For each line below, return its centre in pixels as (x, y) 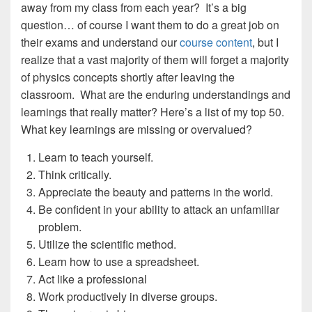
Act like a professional (93, 279)
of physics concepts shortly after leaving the (128, 77)
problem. (60, 227)
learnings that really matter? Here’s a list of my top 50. (153, 112)
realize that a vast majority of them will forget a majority (155, 60)
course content (216, 42)
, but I (265, 42)
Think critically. (75, 174)
